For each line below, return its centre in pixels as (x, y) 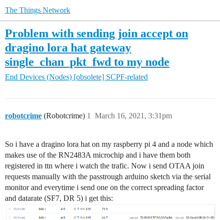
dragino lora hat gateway (68, 47)
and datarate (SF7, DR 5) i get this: (59, 198)
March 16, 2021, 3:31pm (133, 116)
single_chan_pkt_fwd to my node (87, 62)
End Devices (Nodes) (38, 77)
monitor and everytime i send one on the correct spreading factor (104, 188)
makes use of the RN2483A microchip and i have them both (98, 155)
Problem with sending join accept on (96, 33)
